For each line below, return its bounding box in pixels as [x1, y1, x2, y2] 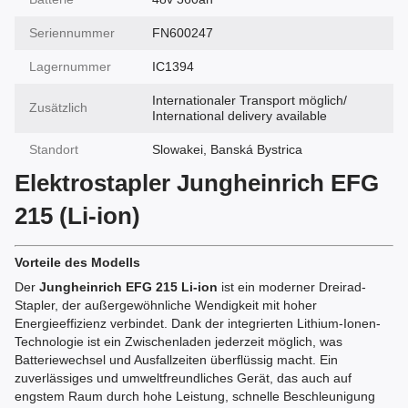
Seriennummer [29, 25, 115, 40]
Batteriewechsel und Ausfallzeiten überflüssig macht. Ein [15, 352, 338, 367]
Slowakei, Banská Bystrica [152, 142, 302, 157]
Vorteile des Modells [15, 255, 140, 270]
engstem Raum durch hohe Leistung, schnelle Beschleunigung [15, 389, 375, 403]
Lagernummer [29, 59, 111, 74]
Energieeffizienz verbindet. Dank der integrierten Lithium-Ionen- [15, 316, 381, 331]
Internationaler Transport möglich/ [152, 93, 347, 107]
